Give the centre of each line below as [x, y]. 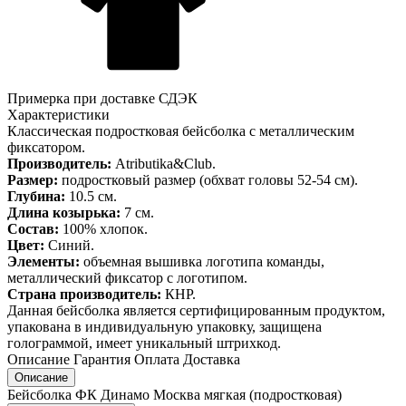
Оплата [157, 359]
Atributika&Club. [164, 163]
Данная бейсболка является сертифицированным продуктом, [196, 310]
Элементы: [43, 261]
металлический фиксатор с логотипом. [127, 277]
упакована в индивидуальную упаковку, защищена [164, 326]
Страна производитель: [84, 294]
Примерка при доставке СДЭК [102, 98]
